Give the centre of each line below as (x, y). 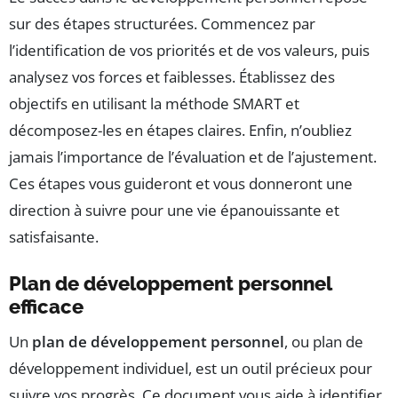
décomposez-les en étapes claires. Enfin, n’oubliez (180, 131)
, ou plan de (324, 342)
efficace (46, 307)
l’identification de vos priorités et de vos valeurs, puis (189, 51)
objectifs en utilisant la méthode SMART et (154, 104)
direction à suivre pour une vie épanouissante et (174, 211)
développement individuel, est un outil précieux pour (191, 369)
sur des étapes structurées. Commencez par (162, 24)
